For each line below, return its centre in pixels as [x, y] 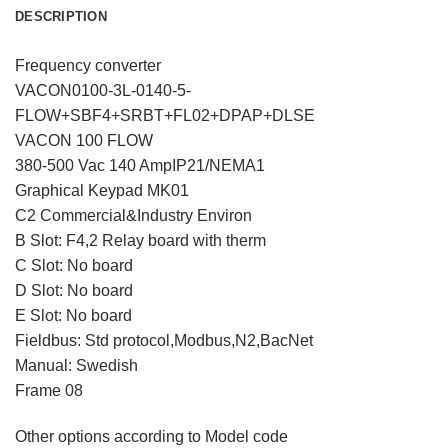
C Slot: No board [74, 265]
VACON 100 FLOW [84, 140]
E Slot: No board [73, 315]
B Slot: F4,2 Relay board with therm [140, 240]
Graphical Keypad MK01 [102, 190]
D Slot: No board [74, 290]
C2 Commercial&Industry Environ [133, 215]
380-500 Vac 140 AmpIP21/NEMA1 [140, 165]
